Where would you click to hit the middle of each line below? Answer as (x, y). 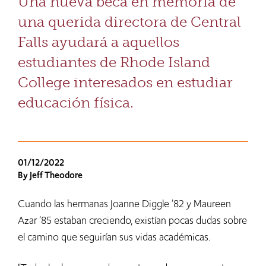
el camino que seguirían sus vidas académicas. (115, 237)
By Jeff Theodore (50, 175)
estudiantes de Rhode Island (114, 62)
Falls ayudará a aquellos (99, 42)
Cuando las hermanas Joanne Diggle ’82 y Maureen (124, 204)
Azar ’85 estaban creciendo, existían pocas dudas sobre (132, 221)
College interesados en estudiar (125, 83)
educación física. (76, 103)
